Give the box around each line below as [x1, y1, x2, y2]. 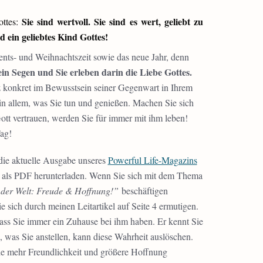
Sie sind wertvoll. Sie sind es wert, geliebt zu [21, 15, 203, 28]
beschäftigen [118, 184, 168, 197]
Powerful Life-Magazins [107, 154, 197, 166]
